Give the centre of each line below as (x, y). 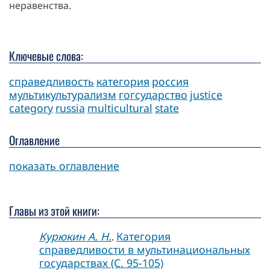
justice (206, 94)
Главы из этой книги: (54, 210)
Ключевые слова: (46, 55)
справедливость (52, 81)
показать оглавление (64, 165)
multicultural (120, 108)
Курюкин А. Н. (75, 236)
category (31, 108)
